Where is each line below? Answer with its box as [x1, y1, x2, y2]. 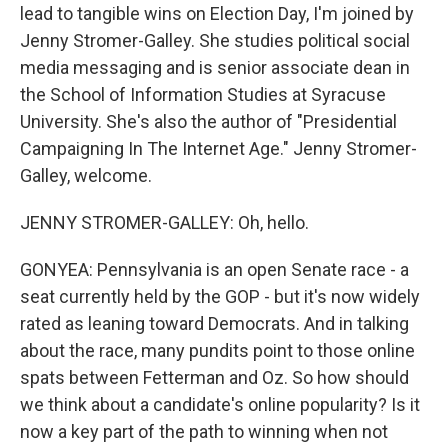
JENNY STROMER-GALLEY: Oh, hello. [20, 212, 309, 233]
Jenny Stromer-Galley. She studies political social [20, 30, 410, 51]
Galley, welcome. [20, 165, 152, 186]
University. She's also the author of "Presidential [20, 111, 397, 132]
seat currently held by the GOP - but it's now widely [20, 286, 420, 307]
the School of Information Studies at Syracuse [20, 84, 386, 105]
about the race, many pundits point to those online [20, 340, 415, 361]
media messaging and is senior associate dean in [20, 57, 410, 78]
